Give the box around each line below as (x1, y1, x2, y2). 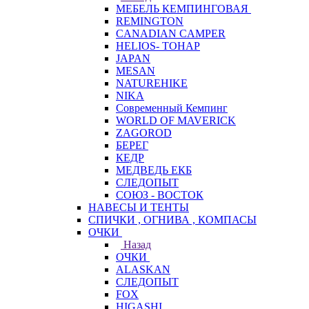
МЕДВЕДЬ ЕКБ (116, 164, 192, 176)
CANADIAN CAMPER (116, 28, 226, 39)
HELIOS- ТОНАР (116, 40, 200, 52)
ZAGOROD (116, 127, 172, 139)
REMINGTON (116, 15, 183, 27)
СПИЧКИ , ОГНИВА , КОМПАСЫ (88, 214, 257, 226)
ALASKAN (116, 263, 170, 275)
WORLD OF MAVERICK (116, 114, 236, 126)
